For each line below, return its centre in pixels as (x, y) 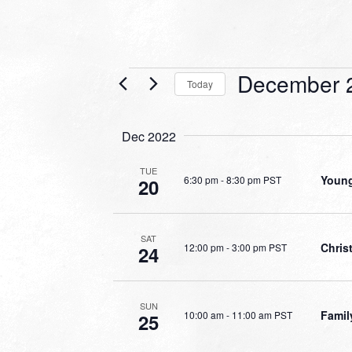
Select (256, 107)
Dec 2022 (148, 136)
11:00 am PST (262, 314)
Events (150, 81)
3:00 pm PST (259, 247)
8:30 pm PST (254, 179)
